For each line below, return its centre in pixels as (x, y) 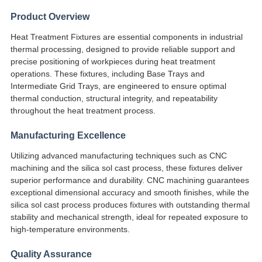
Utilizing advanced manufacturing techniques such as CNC (118, 156)
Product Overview (50, 17)
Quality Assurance (51, 254)
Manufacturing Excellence (68, 136)
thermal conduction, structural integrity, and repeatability (114, 99)
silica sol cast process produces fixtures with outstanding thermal (130, 205)
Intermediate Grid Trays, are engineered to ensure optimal (118, 86)
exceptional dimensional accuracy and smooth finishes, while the (130, 193)
